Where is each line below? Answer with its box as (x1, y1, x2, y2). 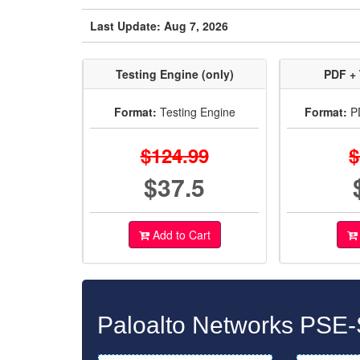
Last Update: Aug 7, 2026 (90, 18, 228, 34)
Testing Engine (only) (115, 66, 234, 82)
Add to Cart (149, 227, 211, 243)
